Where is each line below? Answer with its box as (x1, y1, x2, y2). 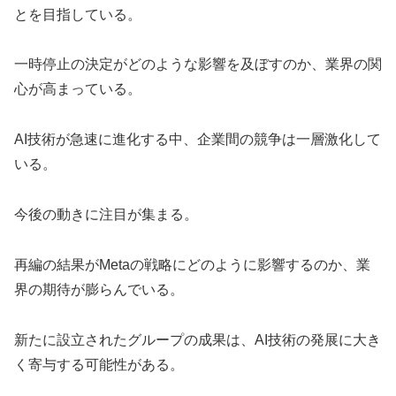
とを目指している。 (14, 6, 141, 22)
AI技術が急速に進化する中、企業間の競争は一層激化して (14, 132, 381, 148)
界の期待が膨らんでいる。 (14, 281, 184, 297)
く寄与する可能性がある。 (14, 356, 184, 372)
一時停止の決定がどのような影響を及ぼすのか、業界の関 (14, 57, 382, 72)
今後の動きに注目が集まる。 (14, 207, 198, 223)
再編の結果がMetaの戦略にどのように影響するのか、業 (14, 256, 370, 272)
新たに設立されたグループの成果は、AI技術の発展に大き (14, 331, 381, 347)
